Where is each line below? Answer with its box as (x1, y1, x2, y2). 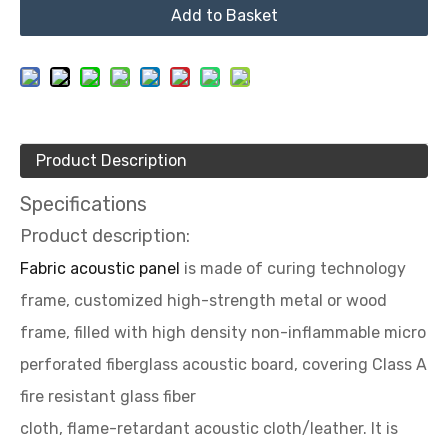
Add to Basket (170, 6, 278, 25)
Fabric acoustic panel (20, 259, 180, 278)
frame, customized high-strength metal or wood (20, 291, 387, 310)
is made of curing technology (180, 259, 406, 278)
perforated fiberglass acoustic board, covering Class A (20, 355, 427, 374)
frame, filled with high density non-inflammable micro (20, 323, 426, 342)
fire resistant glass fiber (20, 387, 196, 406)
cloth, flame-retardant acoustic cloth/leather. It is (20, 419, 398, 438)
